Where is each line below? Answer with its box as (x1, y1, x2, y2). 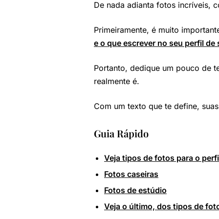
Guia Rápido (94, 127, 149, 140)
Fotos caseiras (104, 169, 158, 179)
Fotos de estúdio (104, 185, 167, 195)
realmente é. (94, 76, 139, 86)
